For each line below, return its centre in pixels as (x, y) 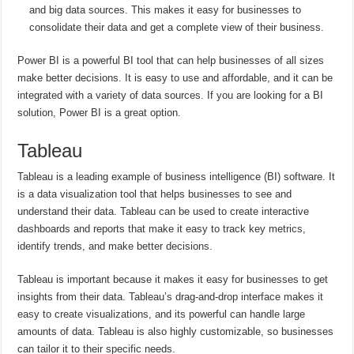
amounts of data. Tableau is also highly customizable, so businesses (176, 331)
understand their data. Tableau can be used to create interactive (164, 211)
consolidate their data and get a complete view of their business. (177, 27)
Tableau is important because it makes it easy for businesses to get (173, 279)
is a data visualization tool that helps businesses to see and (155, 194)
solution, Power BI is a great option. (100, 112)
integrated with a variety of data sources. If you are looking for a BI (171, 95)
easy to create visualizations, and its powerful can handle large (162, 314)
